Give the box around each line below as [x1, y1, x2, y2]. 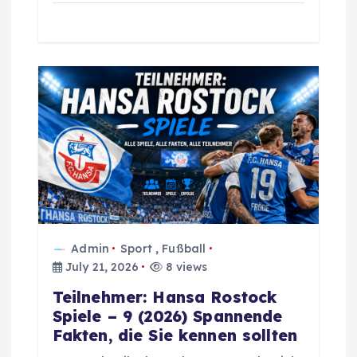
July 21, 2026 [61, 259, 139, 274]
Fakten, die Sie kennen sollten [52, 325, 297, 345]
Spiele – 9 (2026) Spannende [52, 306, 283, 326]
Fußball [162, 241, 206, 256]
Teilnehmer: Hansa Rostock [52, 287, 277, 307]
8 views [163, 259, 208, 274]
